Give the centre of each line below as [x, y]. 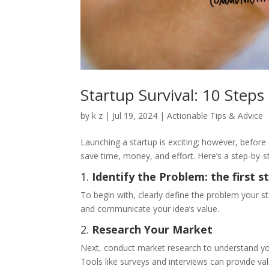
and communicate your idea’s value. [150, 209]
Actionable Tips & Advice [215, 116]
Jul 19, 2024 [135, 116]
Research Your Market [153, 230]
